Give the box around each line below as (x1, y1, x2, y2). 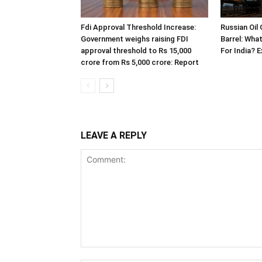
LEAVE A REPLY (81, 129, 147, 141)
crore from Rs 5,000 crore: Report (81, 57, 199, 67)
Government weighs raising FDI (81, 34, 188, 43)
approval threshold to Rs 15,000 (81, 46, 191, 55)
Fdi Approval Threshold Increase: (81, 22, 196, 32)
